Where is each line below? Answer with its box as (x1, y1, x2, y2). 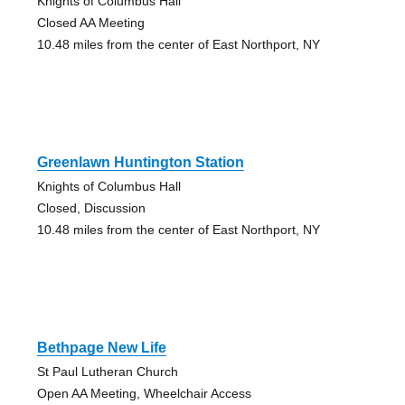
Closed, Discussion (36, 201, 146, 216)
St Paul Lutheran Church (36, 364, 178, 380)
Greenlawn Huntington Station (36, 155, 244, 171)
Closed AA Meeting (36, 15, 145, 31)
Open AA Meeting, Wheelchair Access (36, 386, 251, 401)
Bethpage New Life (36, 340, 166, 356)
